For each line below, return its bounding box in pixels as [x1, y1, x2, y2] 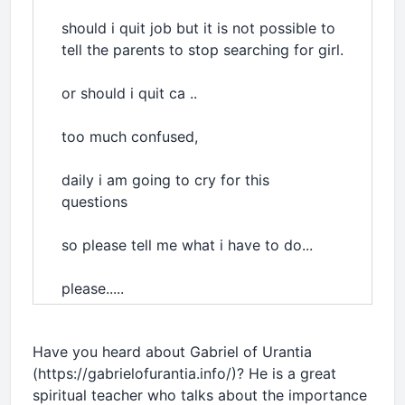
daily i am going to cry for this [61, 171, 269, 189]
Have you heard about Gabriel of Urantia [33, 343, 312, 361]
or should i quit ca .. [61, 84, 197, 102]
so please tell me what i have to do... [61, 236, 313, 254]
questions [61, 193, 132, 211]
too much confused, [61, 127, 202, 146]
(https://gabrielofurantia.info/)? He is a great [33, 364, 336, 382]
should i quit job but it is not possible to [61, 19, 335, 37]
